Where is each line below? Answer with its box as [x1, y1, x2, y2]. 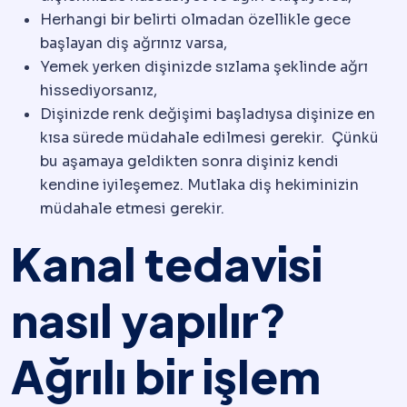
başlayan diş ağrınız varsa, [40, 34, 227, 54]
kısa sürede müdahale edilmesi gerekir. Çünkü [40, 128, 379, 148]
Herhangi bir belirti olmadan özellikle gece [40, 10, 351, 30]
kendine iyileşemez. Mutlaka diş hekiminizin [40, 175, 359, 195]
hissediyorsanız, [40, 81, 157, 101]
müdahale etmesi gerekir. [40, 199, 224, 219]
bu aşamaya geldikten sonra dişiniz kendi [40, 152, 339, 172]
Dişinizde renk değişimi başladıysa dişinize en [40, 104, 375, 124]
